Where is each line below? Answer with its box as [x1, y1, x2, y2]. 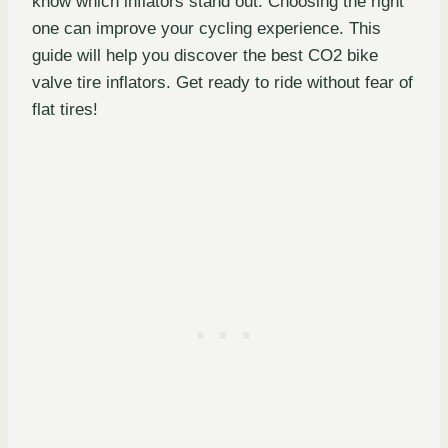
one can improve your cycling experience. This [32, 19, 381, 39]
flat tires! [32, 100, 98, 120]
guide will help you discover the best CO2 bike [32, 46, 378, 66]
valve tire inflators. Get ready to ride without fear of [32, 73, 413, 93]
